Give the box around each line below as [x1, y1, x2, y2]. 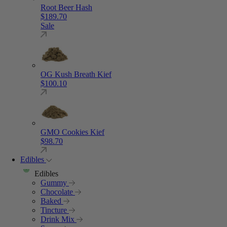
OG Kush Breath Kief [41, 70, 111, 79]
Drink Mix [41, 215, 77, 223]
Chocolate [41, 187, 75, 196]
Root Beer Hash [41, 3, 92, 12]
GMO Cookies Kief [41, 128, 104, 136]
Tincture [41, 206, 69, 214]
